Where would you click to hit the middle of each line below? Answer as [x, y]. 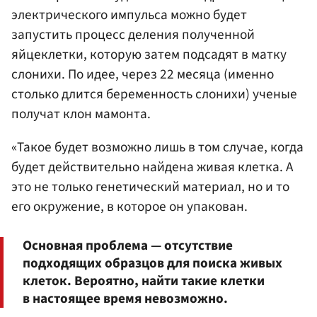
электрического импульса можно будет [129, 15]
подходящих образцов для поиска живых [152, 264]
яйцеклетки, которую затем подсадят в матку [149, 55]
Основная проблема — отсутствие [128, 246]
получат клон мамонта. [81, 114]
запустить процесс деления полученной [133, 35]
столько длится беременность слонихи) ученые [154, 94]
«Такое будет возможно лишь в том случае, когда [157, 148]
